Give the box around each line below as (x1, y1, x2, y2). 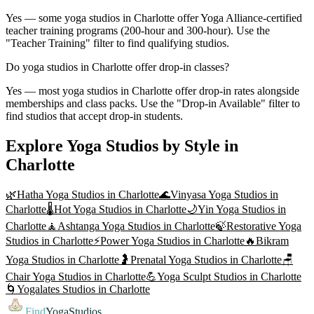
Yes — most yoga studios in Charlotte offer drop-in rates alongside (6, 85, 299, 97)
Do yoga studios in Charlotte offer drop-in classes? (6, 61, 229, 74)
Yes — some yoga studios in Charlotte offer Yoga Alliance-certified (6, 12, 302, 25)
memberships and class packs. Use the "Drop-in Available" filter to (6, 97, 300, 110)
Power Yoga (100, 235, 154, 247)
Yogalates (17, 283, 60, 296)
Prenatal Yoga (130, 254, 191, 266)
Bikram (256, 235, 289, 247)
